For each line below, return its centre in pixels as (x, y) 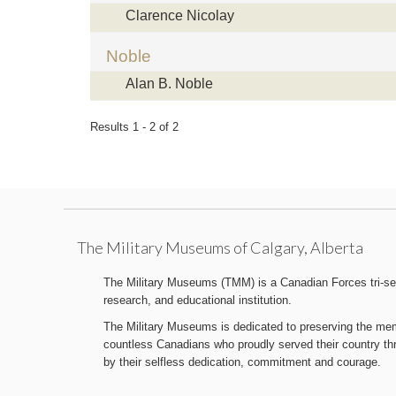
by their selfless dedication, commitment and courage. (242, 362)
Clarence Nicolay (180, 15)
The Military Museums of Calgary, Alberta (220, 247)
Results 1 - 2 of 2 (134, 126)
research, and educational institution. (198, 300)
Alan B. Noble (169, 83)
